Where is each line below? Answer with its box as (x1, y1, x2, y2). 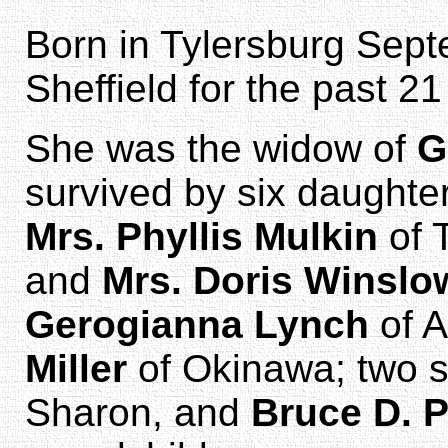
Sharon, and (25, 390, 251, 434)
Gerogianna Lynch (25, 302, 369, 346)
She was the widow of (25, 126, 417, 170)
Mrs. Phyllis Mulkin (25, 214, 378, 258)
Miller (25, 346, 127, 390)
